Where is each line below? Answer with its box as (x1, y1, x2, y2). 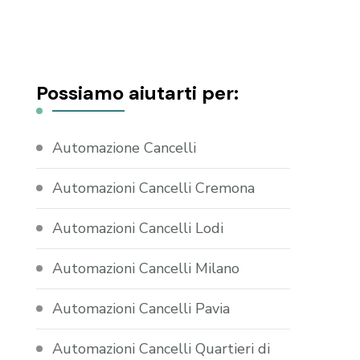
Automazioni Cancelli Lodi (52, 219, 224, 239)
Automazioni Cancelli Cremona (52, 178, 256, 198)
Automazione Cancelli (52, 138, 197, 158)
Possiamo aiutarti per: (36, 80, 239, 106)
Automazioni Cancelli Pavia (52, 299, 231, 319)
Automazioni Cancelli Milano (52, 259, 240, 279)
